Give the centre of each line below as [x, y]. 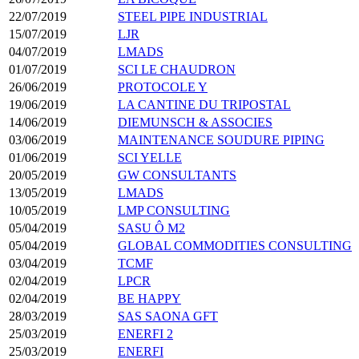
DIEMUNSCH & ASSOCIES [195, 122]
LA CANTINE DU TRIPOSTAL [204, 104]
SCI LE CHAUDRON [177, 69]
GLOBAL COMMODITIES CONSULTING [235, 245]
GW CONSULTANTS [177, 175]
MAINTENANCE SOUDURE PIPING [221, 139]
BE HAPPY [149, 298]
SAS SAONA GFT [168, 316]
